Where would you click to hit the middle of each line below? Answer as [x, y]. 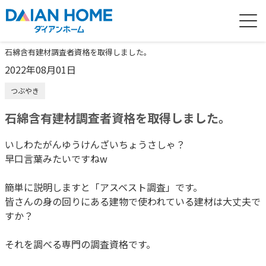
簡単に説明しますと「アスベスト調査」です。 [104, 187]
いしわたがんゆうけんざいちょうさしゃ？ [95, 144]
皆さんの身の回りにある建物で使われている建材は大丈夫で [133, 201]
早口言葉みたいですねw [56, 159]
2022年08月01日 [40, 69]
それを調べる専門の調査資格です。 [80, 244]
